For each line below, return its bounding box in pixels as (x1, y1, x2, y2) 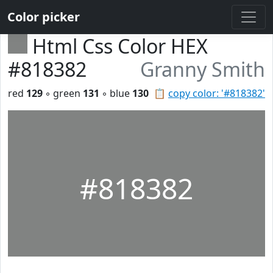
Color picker (7, 9, 80, 25)
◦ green (43, 87, 83, 100)
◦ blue (99, 87, 132, 100)
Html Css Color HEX (32, 33, 208, 59)
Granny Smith (140, 56, 265, 82)
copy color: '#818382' (168, 87, 265, 100)
